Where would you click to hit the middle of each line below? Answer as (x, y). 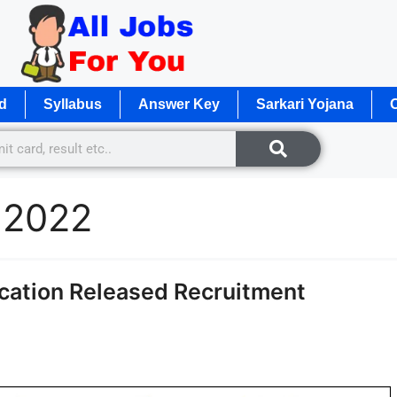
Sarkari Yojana (305, 104)
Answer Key (179, 104)
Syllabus (73, 104)
